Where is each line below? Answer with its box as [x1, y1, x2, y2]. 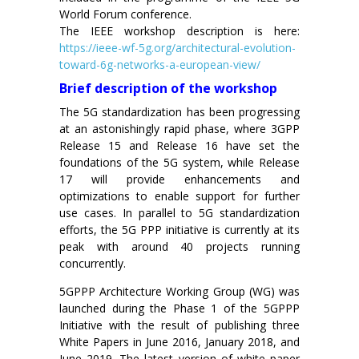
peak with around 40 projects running [59, 239, 300, 255]
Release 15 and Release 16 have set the [59, 138, 300, 154]
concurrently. [59, 256, 126, 272]
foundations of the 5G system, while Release [59, 155, 300, 171]
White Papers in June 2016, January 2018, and [59, 334, 300, 350]
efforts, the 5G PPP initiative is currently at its [59, 222, 300, 238]
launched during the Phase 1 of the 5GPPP [59, 301, 300, 317]
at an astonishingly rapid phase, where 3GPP [59, 121, 300, 137]
